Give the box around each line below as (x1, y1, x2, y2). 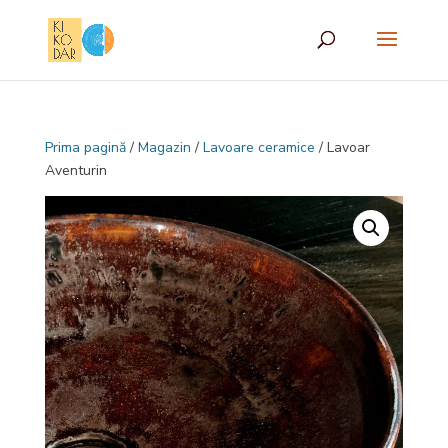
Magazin (137, 138, 191, 157)
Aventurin (44, 161, 107, 180)
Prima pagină (44, 138, 126, 157)
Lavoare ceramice (202, 138, 315, 157)
